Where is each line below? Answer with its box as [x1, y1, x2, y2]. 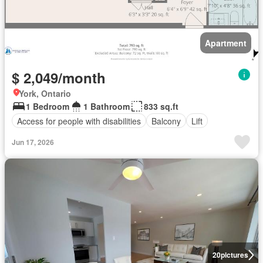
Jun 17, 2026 [12, 137, 54, 147]
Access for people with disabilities [17, 114, 141, 127]
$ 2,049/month [12, 68, 106, 87]
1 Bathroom [83, 100, 130, 112]
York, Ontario [19, 87, 71, 99]
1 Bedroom [26, 100, 69, 112]
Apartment [205, 37, 247, 49]
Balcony [151, 114, 181, 127]
